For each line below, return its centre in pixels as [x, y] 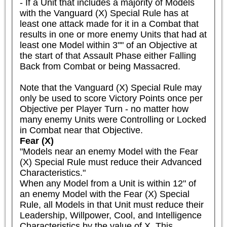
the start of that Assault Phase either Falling [108, 55]
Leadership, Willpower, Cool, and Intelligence [110, 215]
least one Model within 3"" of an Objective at [108, 45]
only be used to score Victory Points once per [111, 98]
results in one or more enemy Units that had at [113, 34]
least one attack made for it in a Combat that [109, 24]
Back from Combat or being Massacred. [100, 66]
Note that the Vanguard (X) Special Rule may [110, 87]
